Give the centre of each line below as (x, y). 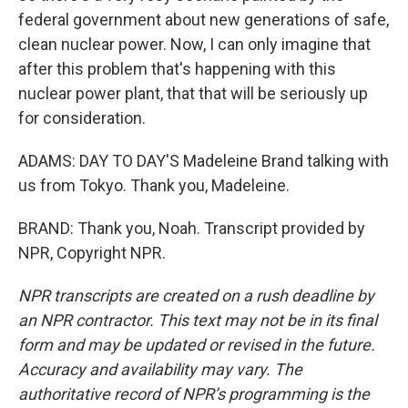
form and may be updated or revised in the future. (197, 345)
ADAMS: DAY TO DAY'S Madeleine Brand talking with (204, 161)
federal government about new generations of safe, (204, 20)
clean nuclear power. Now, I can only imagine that (194, 44)
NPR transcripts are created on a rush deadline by (196, 296)
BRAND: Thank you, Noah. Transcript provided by (192, 228)
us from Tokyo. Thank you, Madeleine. (154, 185)
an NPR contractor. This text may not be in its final (198, 320)
